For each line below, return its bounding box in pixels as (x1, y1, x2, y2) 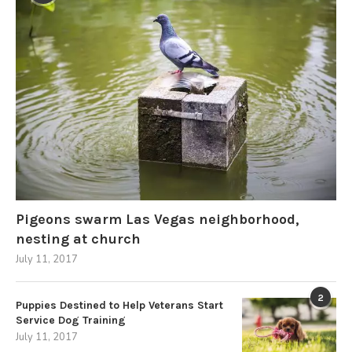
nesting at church (16, 229, 141, 247)
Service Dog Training (16, 313, 126, 327)
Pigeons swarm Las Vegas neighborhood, (16, 210, 299, 228)
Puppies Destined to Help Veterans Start (16, 298, 223, 312)
